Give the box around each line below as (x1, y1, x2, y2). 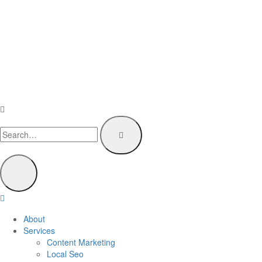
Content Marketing (47, 236, 115, 248)
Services (23, 225, 55, 236)
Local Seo (47, 248, 84, 260)
